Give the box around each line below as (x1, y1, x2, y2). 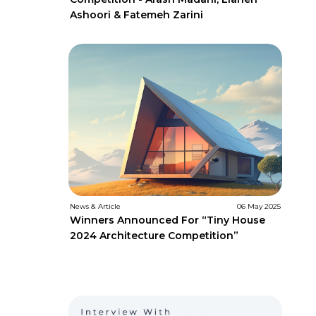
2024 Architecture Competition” (70, 229, 238, 242)
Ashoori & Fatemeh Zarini (70, 8, 203, 22)
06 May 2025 (237, 201, 281, 211)
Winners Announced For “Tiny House (70, 213, 265, 226)
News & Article (70, 201, 121, 211)
